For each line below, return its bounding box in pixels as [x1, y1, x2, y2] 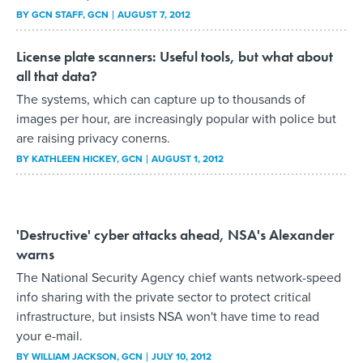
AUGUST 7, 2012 [117, 6, 190, 22]
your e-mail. [16, 326, 83, 345]
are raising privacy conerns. [16, 128, 170, 147]
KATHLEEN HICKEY [32, 151, 117, 166]
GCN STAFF [32, 6, 83, 22]
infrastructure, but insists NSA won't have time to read [16, 306, 319, 326]
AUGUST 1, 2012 [152, 151, 224, 166]
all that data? [16, 66, 97, 85]
